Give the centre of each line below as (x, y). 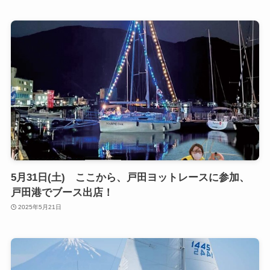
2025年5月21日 (40, 207)
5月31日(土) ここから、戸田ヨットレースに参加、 (130, 177)
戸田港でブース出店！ (62, 192)
